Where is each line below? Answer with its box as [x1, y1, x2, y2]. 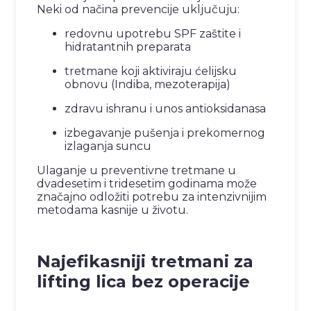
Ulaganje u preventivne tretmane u [37, 164, 236, 178]
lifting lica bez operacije [37, 271, 250, 292]
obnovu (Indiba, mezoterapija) [65, 78, 230, 92]
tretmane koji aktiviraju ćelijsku [65, 65, 237, 78]
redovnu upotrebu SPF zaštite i [65, 27, 241, 41]
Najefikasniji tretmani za [37, 251, 253, 272]
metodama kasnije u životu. [37, 203, 188, 217]
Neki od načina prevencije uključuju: [37, 3, 239, 17]
